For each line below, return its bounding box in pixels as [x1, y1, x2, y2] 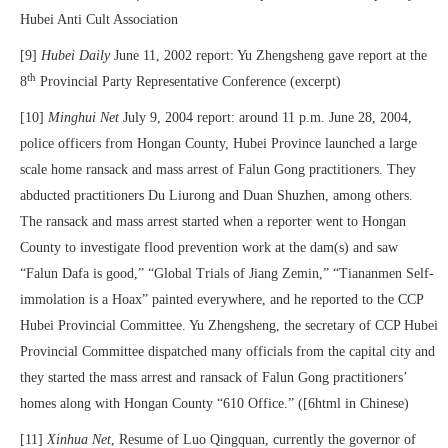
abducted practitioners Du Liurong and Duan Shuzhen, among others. [20, 188, 413, 203]
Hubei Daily [41, 48, 110, 63]
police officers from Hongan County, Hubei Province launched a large [20, 136, 417, 151]
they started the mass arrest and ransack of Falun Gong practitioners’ [20, 370, 407, 385]
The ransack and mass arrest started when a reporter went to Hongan [20, 214, 406, 229]
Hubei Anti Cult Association [20, 12, 178, 27]
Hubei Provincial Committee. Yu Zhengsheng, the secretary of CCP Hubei [20, 318, 438, 333]
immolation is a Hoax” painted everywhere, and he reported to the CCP [20, 292, 423, 307]
